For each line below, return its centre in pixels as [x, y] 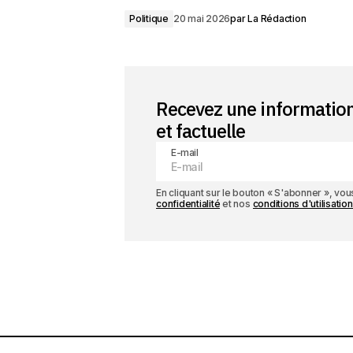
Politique [149, 19]
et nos [236, 204]
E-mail [185, 152]
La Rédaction [277, 19]
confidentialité [188, 204]
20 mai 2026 [202, 19]
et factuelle [201, 131]
